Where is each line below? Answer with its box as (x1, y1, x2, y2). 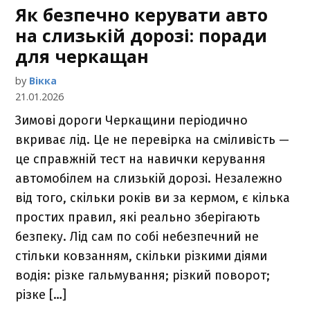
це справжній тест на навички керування (15, 152, 266, 167)
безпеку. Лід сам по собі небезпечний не (15, 229, 259, 245)
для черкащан (15, 44, 149, 69)
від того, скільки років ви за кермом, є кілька (15, 190, 291, 206)
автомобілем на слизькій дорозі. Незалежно (15, 171, 283, 187)
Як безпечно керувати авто (15, 3, 268, 27)
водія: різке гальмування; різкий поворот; (15, 268, 271, 284)
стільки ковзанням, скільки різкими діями (15, 248, 268, 264)
